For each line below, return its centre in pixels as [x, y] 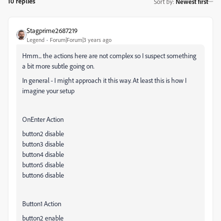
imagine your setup [48, 91]
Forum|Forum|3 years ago [81, 40]
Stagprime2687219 [52, 30]
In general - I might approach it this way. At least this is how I [104, 80]
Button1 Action [42, 203]
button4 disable [43, 154]
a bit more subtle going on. [58, 66]
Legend [36, 40]
